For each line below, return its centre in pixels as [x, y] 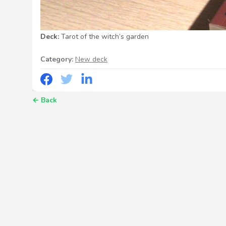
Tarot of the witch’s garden [105, 37]
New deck [91, 59]
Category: [57, 59]
